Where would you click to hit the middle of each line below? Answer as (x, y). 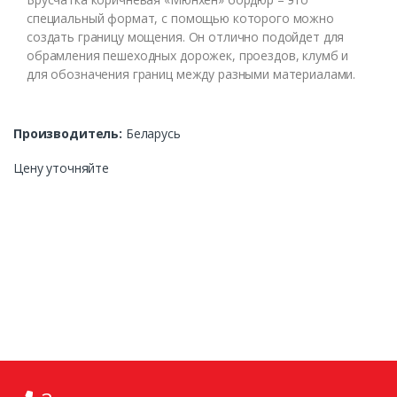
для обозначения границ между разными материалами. (191, 74)
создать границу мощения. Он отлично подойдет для (186, 36)
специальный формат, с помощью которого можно (180, 18)
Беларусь (152, 133)
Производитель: (68, 133)
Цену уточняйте (62, 167)
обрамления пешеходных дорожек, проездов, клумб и (188, 55)
